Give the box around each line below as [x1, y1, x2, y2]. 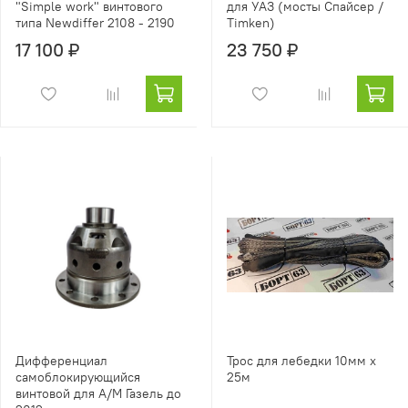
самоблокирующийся [15, 369, 140, 386]
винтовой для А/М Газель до [15, 385, 181, 403]
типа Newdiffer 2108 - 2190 [15, 15, 175, 32]
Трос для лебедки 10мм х [227, 352, 376, 370]
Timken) [227, 15, 275, 32]
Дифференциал [15, 352, 107, 370]
